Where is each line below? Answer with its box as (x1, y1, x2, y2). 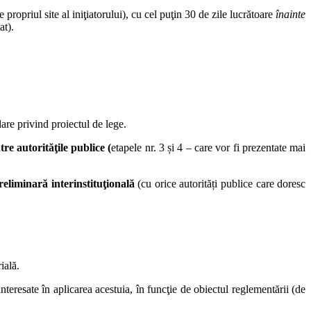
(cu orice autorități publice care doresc (134, 178, 306, 190)
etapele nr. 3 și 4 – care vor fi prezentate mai (111, 142, 306, 154)
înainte (276, 8, 305, 21)
